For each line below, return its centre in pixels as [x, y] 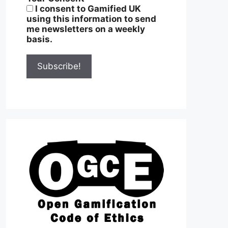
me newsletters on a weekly [86, 29]
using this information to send [91, 19]
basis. [39, 39]
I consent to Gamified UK [87, 8]
